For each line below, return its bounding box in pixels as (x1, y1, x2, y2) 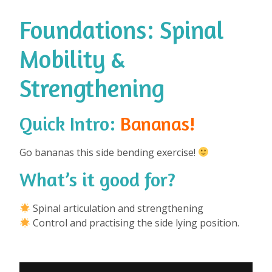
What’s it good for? (19, 167, 175, 191)
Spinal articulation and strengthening (30, 201, 204, 215)
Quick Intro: (19, 111, 120, 135)
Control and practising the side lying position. (30, 216, 240, 229)
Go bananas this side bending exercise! (19, 145, 198, 159)
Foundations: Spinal (19, 15, 224, 44)
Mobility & (19, 44, 124, 73)
